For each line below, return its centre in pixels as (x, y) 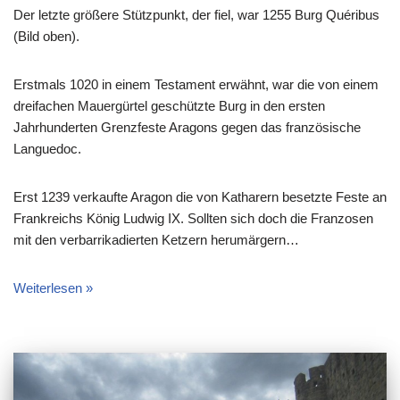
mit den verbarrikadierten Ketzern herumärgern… (156, 240)
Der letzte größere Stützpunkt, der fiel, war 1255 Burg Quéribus (196, 15)
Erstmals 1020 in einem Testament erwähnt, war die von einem (196, 85)
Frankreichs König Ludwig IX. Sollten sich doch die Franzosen (193, 219)
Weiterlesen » (53, 288)
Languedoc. (47, 149)
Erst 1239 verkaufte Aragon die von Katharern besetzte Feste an (200, 197)
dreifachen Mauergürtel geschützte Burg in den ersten (169, 106)
